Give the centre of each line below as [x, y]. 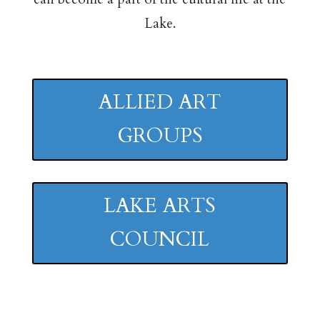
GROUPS [160, 136]
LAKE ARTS [160, 206]
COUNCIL [160, 240]
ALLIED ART [160, 102]
